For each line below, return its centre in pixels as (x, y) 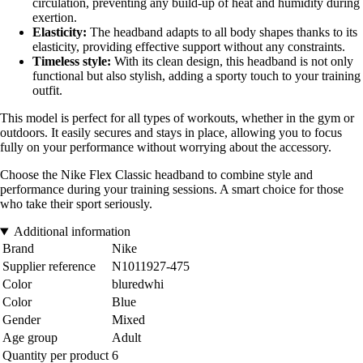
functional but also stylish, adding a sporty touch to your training (196, 76)
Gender (21, 320)
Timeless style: (72, 62)
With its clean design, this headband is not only (232, 62)
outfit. (47, 91)
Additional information (72, 232)
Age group (30, 338)
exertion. (55, 18)
